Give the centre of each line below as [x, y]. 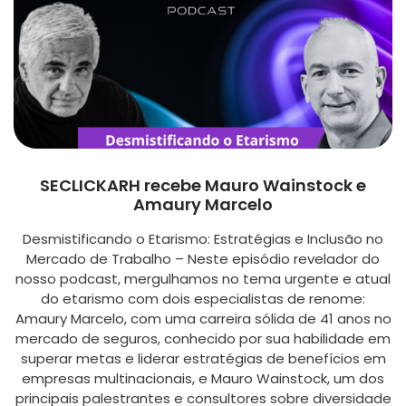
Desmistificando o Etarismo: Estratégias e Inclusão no [203, 238]
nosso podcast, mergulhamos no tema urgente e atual [203, 278]
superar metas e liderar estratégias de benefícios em [203, 358]
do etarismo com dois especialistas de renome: [203, 298]
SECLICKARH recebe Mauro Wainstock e [203, 185]
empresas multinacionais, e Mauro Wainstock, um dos [203, 378]
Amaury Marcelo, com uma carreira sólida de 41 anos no [203, 318]
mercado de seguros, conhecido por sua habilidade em [203, 338]
